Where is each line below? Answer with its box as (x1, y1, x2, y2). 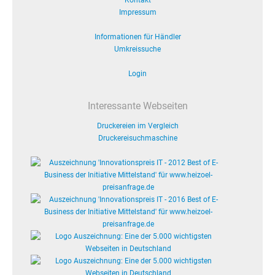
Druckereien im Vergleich (96, 122, 179, 130)
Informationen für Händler (94, 33, 181, 41)
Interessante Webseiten (87, 100, 188, 112)
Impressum (118, 8, 157, 17)
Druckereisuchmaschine (98, 134, 177, 142)
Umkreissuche (114, 45, 161, 53)
